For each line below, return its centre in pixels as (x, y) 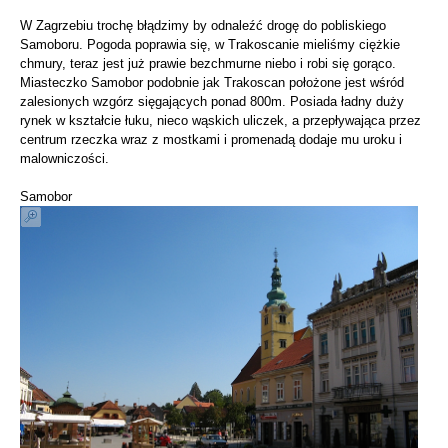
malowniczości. (64, 158)
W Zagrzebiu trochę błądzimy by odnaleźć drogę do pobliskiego (203, 25)
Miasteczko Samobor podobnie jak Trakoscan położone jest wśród (212, 82)
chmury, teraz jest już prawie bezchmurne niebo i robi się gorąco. (208, 63)
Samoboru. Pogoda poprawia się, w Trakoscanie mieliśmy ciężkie (210, 44)
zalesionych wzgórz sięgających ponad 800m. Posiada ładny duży (212, 101)
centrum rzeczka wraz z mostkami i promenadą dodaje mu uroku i (211, 139)
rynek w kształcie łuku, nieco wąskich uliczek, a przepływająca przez (220, 120)
